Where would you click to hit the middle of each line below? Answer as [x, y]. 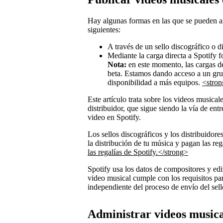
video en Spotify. [114, 117]
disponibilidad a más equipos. [155, 82]
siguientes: [104, 29]
